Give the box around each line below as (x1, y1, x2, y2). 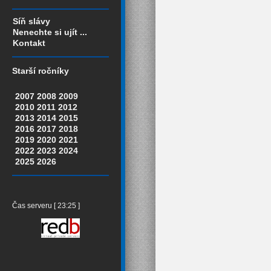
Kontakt (13, 38, 45, 48)
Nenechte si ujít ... (13, 27, 87, 37)
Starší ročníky (12, 66, 69, 76)
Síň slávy (13, 16, 50, 26)
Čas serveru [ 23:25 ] (12, 202, 80, 210)
